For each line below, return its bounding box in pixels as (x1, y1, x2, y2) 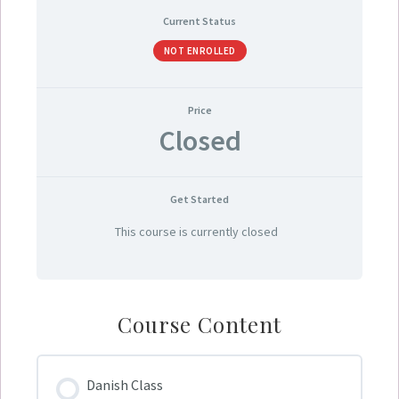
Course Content (118, 310, 281, 338)
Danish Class (86, 376, 163, 394)
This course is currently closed (115, 223, 278, 240)
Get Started (170, 192, 229, 206)
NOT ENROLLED (163, 45, 236, 57)
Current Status (163, 14, 236, 28)
